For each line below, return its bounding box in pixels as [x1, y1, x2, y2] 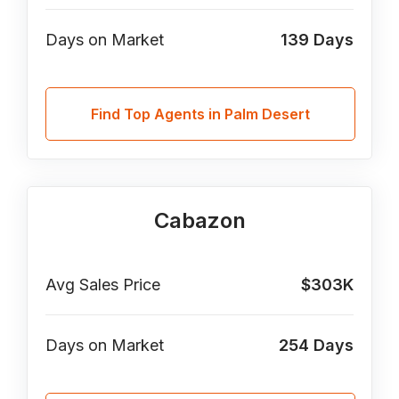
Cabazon [153, 208, 246, 233]
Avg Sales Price [45, 275, 161, 294]
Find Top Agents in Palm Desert [91, 105, 310, 123]
